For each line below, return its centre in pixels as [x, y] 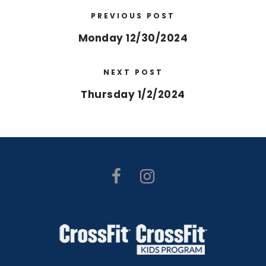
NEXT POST [133, 72]
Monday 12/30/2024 [133, 38]
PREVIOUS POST [133, 16]
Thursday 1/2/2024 [133, 94]
